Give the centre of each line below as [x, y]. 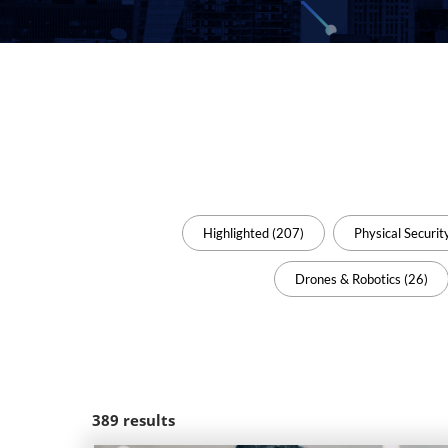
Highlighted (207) [253, 233]
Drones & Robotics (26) [361, 279]
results [149, 420]
